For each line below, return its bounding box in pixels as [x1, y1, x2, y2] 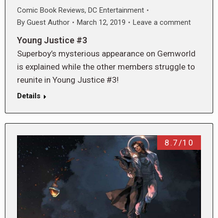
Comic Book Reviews [17, 5, 85, 15]
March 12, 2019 [77, 18, 126, 27]
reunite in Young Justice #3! [17, 74, 119, 85]
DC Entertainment [88, 5, 144, 15]
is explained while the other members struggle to [17, 61, 195, 72]
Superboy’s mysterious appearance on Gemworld [17, 48, 196, 58]
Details [17, 91, 40, 100]
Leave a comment [133, 18, 191, 27]
